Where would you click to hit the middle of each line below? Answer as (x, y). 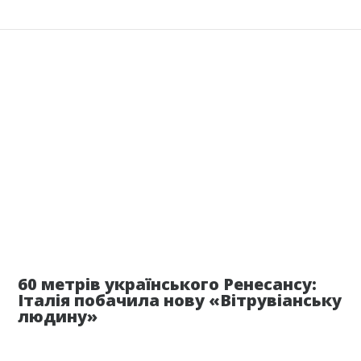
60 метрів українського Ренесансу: (168, 284)
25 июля (313, 237)
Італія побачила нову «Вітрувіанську (180, 301)
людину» (58, 317)
